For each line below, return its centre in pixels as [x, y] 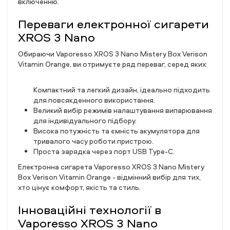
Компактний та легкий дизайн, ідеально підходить [122, 90]
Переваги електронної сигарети [113, 24]
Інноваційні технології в [90, 209]
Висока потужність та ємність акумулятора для [117, 131]
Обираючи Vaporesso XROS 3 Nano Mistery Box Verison [113, 54]
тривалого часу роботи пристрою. [93, 141]
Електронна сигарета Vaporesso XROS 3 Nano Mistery [111, 167]
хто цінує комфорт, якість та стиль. [79, 187]
